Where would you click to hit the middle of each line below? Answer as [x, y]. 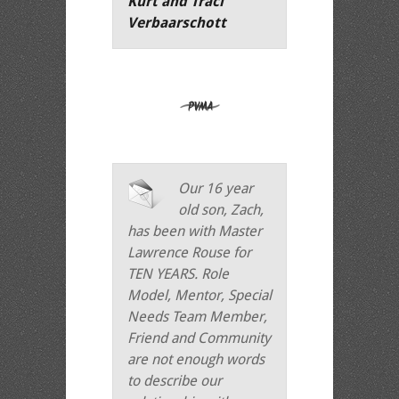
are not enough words [196, 359]
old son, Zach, [221, 210]
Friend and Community [199, 338]
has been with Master [195, 231]
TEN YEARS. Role [178, 274]
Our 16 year [216, 188]
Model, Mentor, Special [199, 295]
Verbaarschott [177, 23]
